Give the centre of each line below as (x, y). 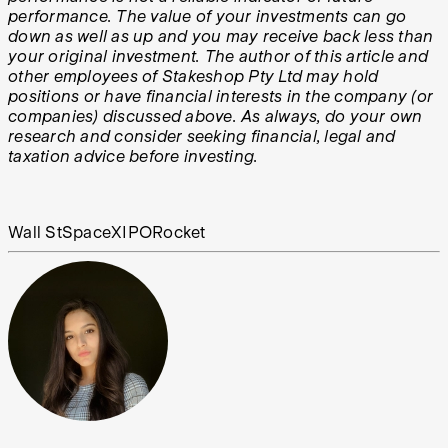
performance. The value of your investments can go (207, 16)
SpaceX (92, 232)
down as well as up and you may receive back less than (221, 36)
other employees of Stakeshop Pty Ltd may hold (193, 76)
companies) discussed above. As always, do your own (215, 116)
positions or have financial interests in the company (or (220, 96)
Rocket (179, 232)
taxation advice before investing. (133, 156)
